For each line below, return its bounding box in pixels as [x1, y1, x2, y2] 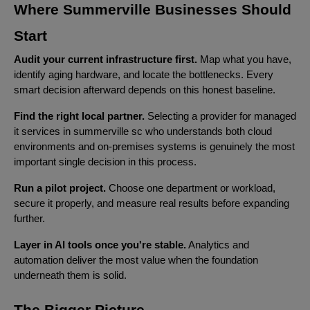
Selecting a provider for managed [145, 110, 296, 122]
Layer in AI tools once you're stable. [14, 239, 186, 250]
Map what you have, [197, 53, 291, 65]
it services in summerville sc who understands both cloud [14, 125, 272, 137]
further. [14, 212, 45, 224]
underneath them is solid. [14, 269, 127, 281]
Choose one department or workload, [106, 182, 275, 194]
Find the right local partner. [14, 110, 145, 122]
